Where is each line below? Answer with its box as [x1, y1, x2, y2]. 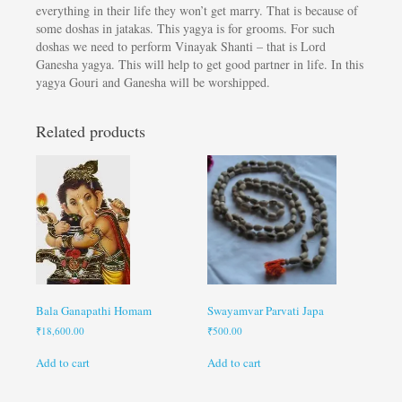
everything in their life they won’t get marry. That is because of [35, 2, 358, 20]
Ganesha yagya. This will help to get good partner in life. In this [35, 56, 363, 74]
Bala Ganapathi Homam [35, 301, 152, 319]
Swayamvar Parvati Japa [207, 301, 325, 319]
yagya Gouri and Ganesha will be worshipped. [35, 74, 270, 92]
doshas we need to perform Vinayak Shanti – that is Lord [35, 38, 326, 56]
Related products [35, 120, 145, 143]
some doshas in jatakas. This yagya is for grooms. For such [35, 20, 335, 38]
